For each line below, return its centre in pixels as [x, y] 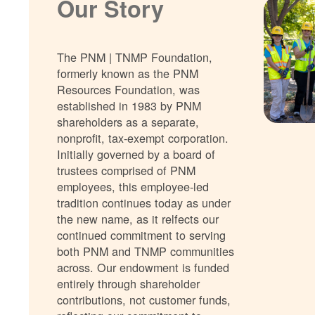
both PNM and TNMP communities [146, 251]
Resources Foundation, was [129, 90]
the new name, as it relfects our [138, 219]
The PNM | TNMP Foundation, [135, 57]
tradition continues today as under [144, 203]
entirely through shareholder [129, 284]
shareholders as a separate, [128, 122]
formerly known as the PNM [128, 73]
